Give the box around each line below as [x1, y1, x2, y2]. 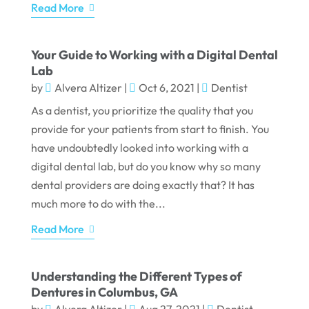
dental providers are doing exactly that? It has [30, 178, 255, 192]
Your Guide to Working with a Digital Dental [30, 47, 278, 63]
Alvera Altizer [54, 81, 122, 95]
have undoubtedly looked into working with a [30, 141, 248, 155]
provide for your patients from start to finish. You [30, 122, 269, 137]
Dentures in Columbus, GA [30, 284, 178, 301]
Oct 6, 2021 [138, 81, 195, 95]
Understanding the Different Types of [30, 268, 242, 285]
